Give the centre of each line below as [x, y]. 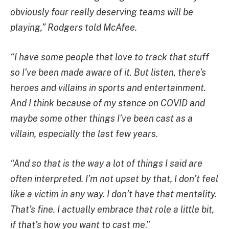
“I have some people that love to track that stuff [110, 57]
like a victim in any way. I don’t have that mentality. [113, 194]
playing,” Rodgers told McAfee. [74, 28]
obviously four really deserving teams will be [102, 12]
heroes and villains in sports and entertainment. [108, 88]
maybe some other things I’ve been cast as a [101, 119]
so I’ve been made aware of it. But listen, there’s [108, 73]
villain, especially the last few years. [84, 134]
